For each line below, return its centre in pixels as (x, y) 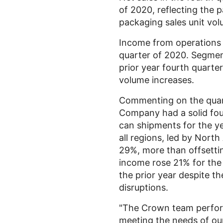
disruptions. (144, 187)
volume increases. (157, 80)
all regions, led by (157, 138)
